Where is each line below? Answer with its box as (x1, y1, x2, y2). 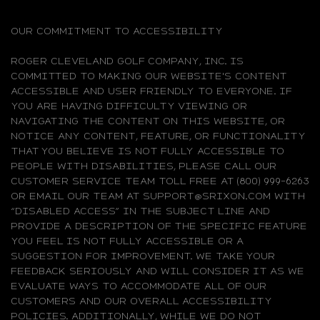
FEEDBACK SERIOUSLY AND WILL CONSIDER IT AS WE (11, 263, 304, 278)
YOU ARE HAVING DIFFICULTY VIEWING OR (11, 98, 247, 113)
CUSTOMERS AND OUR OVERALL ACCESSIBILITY (11, 293, 272, 308)
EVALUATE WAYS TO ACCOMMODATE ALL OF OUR (11, 278, 266, 293)
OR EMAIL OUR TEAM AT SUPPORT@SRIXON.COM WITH (11, 188, 305, 203)
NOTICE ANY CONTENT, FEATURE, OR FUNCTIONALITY (11, 128, 306, 143)
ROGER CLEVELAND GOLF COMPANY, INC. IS (11, 53, 244, 68)
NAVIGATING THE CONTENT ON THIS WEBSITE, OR (11, 113, 285, 128)
